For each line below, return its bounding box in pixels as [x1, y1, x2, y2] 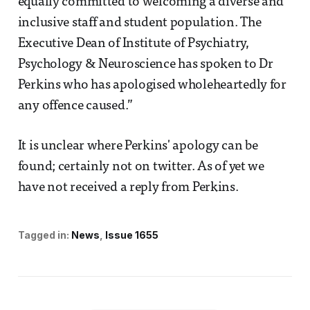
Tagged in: [17, 229, 69, 241]
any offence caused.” [17, 100, 134, 113]
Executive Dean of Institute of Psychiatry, [17, 37, 249, 51]
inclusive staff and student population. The [17, 17, 262, 30]
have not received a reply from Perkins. [17, 181, 239, 195]
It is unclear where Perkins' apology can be [17, 140, 258, 154]
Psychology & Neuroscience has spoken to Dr [17, 58, 273, 72]
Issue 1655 [104, 229, 158, 241]
